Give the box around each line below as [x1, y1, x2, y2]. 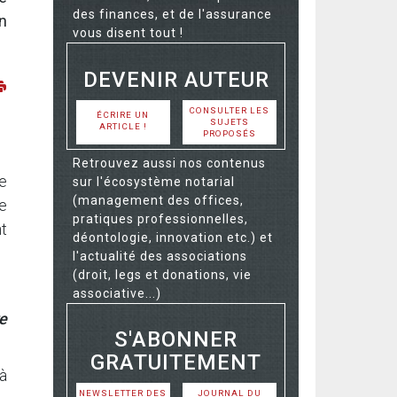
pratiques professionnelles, [73, 211, 248, 226]
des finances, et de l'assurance [73, 7, 272, 21]
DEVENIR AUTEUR [82, 66, 269, 92]
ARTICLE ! [98, 121, 147, 131]
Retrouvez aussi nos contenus [73, 155, 266, 170]
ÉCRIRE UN [97, 109, 149, 120]
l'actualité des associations [73, 248, 247, 263]
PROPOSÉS [202, 128, 256, 138]
